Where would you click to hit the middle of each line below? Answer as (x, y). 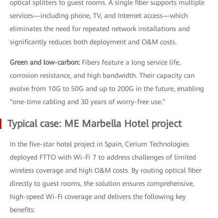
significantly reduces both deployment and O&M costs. (93, 42)
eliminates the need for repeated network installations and (100, 29)
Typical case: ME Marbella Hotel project (94, 124)
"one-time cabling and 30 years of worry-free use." (88, 102)
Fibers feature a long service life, (131, 62)
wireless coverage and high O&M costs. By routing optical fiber (106, 170)
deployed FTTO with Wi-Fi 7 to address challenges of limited (103, 157)
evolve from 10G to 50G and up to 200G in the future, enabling (107, 89)
